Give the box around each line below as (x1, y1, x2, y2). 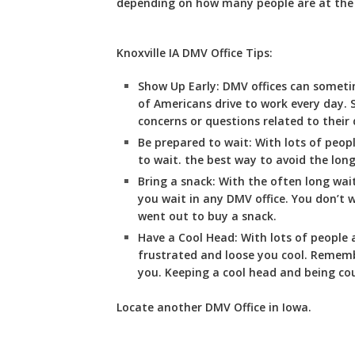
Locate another (116, 299, 205, 315)
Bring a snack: (137, 174, 219, 189)
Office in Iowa (231, 299, 308, 315)
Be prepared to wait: (137, 135, 255, 150)
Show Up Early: (137, 78, 219, 94)
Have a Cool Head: (137, 230, 238, 245)
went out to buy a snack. (137, 208, 277, 223)
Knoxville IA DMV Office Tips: (116, 45, 273, 60)
